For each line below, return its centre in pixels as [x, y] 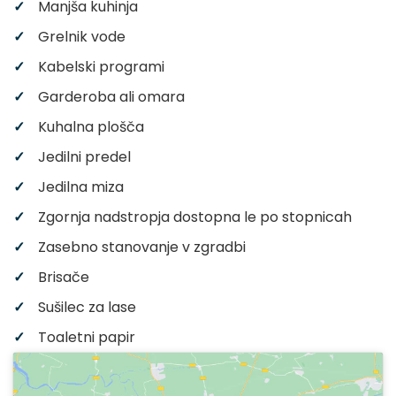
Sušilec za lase [87, 308]
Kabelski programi [101, 67]
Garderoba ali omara [111, 97]
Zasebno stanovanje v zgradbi [142, 247]
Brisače [64, 278]
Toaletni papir [87, 338]
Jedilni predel [84, 157]
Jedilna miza [81, 187]
